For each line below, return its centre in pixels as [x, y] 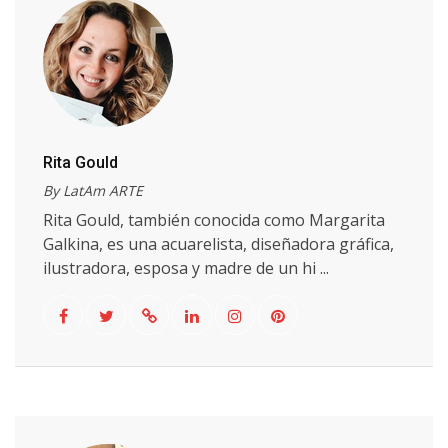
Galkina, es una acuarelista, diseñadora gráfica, [218, 244]
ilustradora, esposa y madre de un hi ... [186, 268]
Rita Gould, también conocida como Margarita [214, 220]
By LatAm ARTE [93, 190]
